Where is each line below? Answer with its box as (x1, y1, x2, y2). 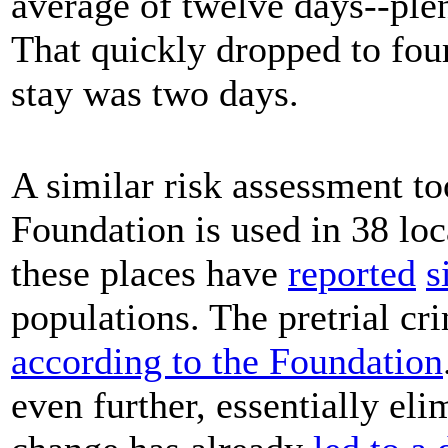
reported (288, 251, 416, 294)
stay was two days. (11, 71, 299, 114)
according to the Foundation (11, 339, 443, 382)
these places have (11, 251, 288, 294)
